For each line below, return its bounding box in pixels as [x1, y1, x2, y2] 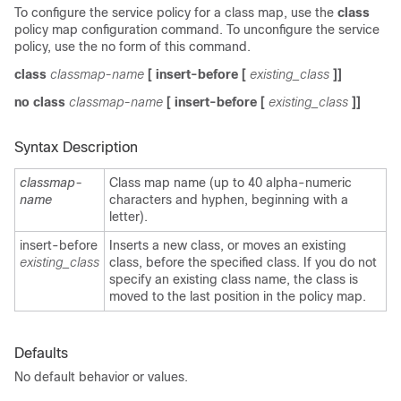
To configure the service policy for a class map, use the [14, 4, 337, 20]
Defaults [14, 345, 68, 361]
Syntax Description [14, 139, 138, 155]
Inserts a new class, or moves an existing [109, 237, 346, 252]
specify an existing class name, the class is [109, 271, 358, 286]
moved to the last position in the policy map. [109, 288, 366, 303]
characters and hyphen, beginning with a [109, 192, 348, 207]
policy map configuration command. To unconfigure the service [14, 21, 380, 37]
